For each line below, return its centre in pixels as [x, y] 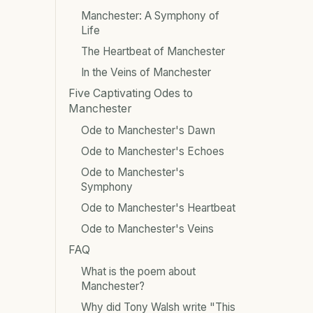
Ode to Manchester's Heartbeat [158, 208]
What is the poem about [138, 271]
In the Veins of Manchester [146, 72]
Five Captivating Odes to [131, 93]
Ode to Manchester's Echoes [153, 151]
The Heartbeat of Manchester [153, 51]
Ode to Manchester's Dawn [148, 130]
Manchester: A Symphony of [150, 15]
